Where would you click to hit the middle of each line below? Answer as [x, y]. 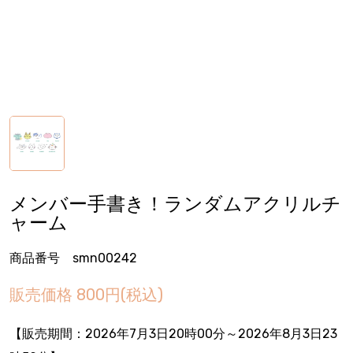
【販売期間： [47, 334]
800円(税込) [120, 295]
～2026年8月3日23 [281, 334]
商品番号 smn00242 [73, 258]
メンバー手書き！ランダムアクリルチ [175, 204]
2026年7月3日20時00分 [155, 334]
